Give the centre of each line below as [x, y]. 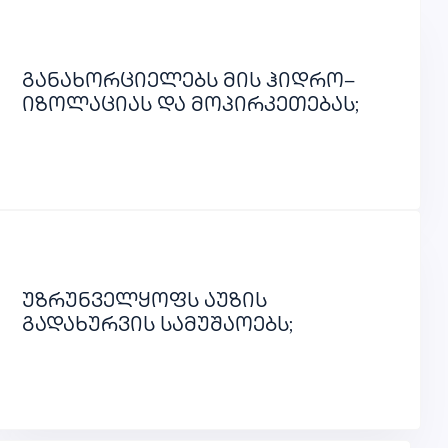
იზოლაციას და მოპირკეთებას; [190, 107]
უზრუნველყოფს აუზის [144, 303]
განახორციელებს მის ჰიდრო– [188, 83]
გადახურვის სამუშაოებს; [157, 327]
